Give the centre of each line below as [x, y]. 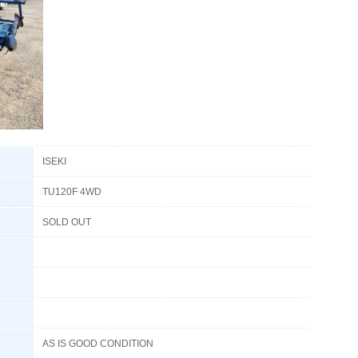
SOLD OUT [67, 222]
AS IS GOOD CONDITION [98, 344]
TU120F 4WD [72, 192]
